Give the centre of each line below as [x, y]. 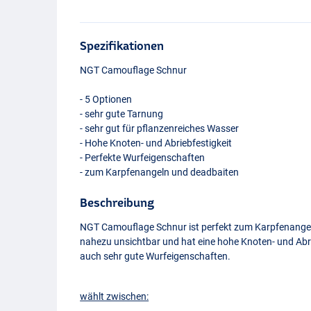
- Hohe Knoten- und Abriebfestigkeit [156, 143]
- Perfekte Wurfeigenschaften [143, 157]
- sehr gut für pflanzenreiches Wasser [160, 128]
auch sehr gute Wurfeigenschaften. [155, 256]
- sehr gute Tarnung [122, 114]
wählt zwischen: [115, 296]
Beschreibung [117, 202]
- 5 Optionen [106, 99]
